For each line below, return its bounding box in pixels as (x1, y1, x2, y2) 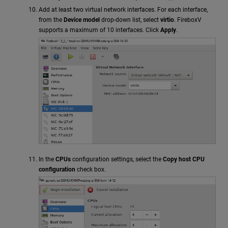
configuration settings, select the (71, 155, 163, 163)
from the (39, 16, 64, 24)
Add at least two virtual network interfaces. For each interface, (39, 6, 208, 14)
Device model (64, 16, 100, 24)
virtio (160, 16, 174, 24)
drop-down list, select (100, 16, 160, 24)
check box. (75, 165, 106, 173)
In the (39, 155, 55, 163)
